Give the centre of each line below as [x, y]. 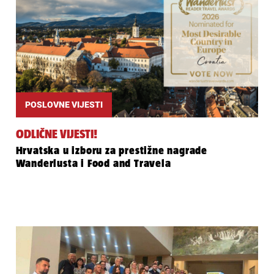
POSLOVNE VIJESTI [64, 104]
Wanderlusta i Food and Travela [93, 163]
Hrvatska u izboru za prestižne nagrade [112, 150]
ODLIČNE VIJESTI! [56, 134]
